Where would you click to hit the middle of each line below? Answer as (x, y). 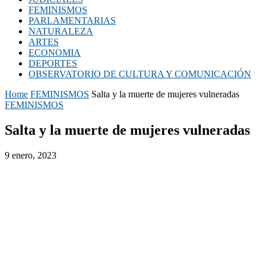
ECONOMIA (55, 53)
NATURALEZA (61, 31)
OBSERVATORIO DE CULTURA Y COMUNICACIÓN (140, 74)
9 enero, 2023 (31, 155)
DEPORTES (53, 63)
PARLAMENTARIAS (72, 20)
